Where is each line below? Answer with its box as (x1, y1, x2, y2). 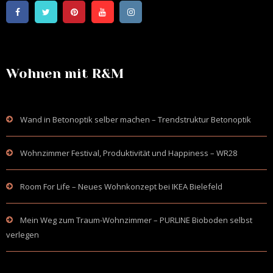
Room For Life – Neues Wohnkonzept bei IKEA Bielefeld (20, 181, 222, 192)
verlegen (6, 229, 39, 240)
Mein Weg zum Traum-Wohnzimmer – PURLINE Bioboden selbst (20, 214, 252, 225)
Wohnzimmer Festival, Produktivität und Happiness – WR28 (20, 147, 237, 158)
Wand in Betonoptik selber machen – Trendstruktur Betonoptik (20, 114, 251, 125)
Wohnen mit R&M (6, 66, 124, 81)
